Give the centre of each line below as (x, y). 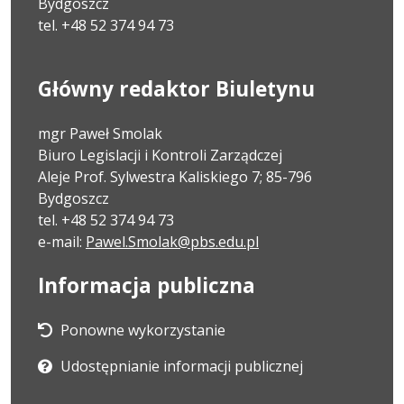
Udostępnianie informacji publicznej (182, 366)
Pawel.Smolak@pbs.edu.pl (172, 241)
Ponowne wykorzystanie (143, 330)
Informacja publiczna (147, 285)
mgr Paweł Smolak (100, 133)
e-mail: (62, 241)
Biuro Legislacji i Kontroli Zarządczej (160, 155)
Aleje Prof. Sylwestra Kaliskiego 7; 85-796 (175, 176)
